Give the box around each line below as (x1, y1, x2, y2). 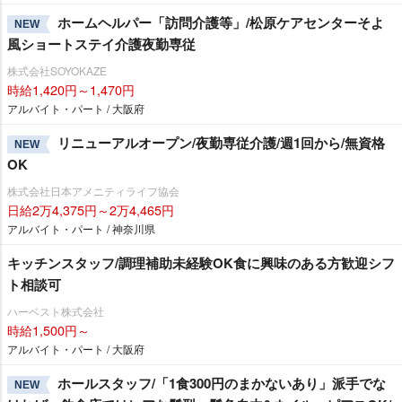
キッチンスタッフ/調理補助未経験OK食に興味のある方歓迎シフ (7, 253, 395, 273)
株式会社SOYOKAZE (7, 63, 107, 78)
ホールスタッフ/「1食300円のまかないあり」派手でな (57, 373, 386, 393)
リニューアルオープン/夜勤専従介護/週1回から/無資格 (57, 133, 385, 153)
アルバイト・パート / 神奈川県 (7, 221, 155, 236)
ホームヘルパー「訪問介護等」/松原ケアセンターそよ (57, 13, 384, 32)
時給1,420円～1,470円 (7, 80, 135, 99)
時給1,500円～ (7, 320, 90, 339)
